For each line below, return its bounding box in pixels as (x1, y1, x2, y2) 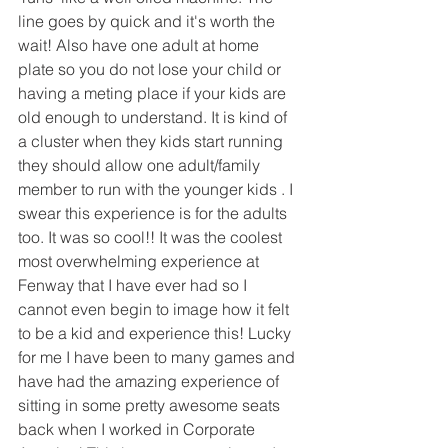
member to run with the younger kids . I (18, 179, 297, 200)
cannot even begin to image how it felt (18, 299, 293, 320)
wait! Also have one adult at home (18, 35, 263, 56)
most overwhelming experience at (18, 251, 263, 272)
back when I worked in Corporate (18, 419, 259, 440)
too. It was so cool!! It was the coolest (18, 227, 286, 248)
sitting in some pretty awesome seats (18, 395, 284, 416)
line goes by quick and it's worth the (18, 11, 279, 32)
